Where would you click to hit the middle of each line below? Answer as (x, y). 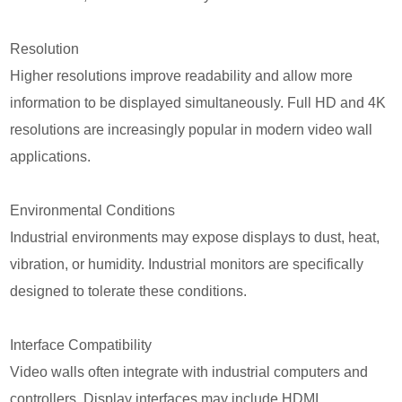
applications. (51, 156)
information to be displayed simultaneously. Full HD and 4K (198, 102)
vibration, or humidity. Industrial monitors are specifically (187, 264)
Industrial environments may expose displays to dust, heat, (195, 237)
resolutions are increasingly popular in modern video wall (192, 129)
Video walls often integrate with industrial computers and (189, 371)
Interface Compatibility (81, 345)
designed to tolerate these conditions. (129, 291)
